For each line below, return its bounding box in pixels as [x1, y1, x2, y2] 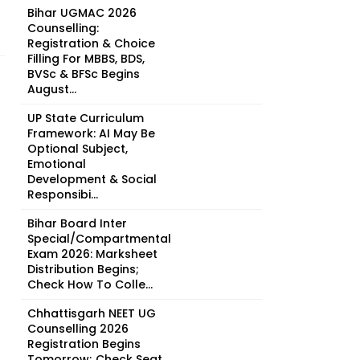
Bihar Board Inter [27, 215, 127, 231]
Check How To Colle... [27, 276, 153, 292]
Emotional [27, 156, 86, 172]
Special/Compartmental [27, 231, 171, 247]
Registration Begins [27, 336, 141, 352]
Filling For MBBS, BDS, [27, 51, 145, 67]
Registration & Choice [27, 35, 155, 51]
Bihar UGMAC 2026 [27, 5, 137, 21]
